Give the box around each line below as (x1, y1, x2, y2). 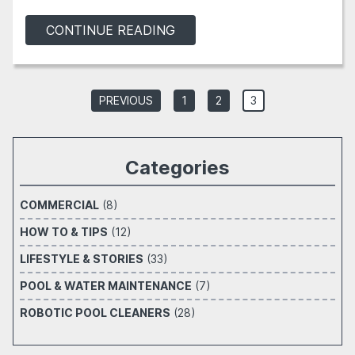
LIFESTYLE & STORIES (20, 252, 143, 265)
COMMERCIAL (20, 198, 99, 212)
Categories (125, 156, 230, 179)
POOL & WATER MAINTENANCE (20, 279, 192, 292)
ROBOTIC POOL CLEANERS (20, 306, 170, 319)
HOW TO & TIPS (20, 225, 108, 239)
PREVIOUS (98, 94, 153, 107)
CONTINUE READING (46, 22, 175, 38)
